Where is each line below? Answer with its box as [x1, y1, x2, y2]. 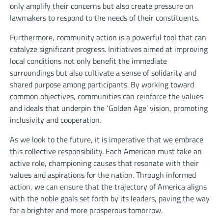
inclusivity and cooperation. [10, 114, 101, 126]
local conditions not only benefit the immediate [10, 55, 167, 67]
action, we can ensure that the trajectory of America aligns [10, 181, 207, 193]
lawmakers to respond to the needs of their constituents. [10, 12, 199, 24]
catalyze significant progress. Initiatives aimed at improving [10, 43, 208, 55]
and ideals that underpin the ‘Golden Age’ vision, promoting [10, 102, 208, 114]
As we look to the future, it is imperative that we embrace [10, 134, 203, 146]
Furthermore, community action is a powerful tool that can [10, 31, 206, 44]
